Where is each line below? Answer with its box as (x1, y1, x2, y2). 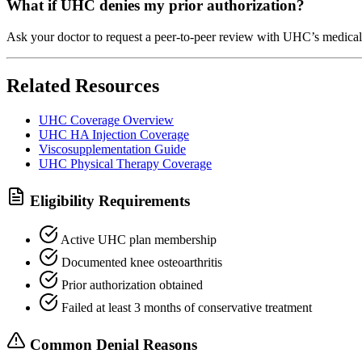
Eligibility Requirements (26, 192, 190, 209)
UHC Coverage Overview (39, 112, 174, 127)
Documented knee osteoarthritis (58, 255, 222, 270)
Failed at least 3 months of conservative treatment (58, 301, 312, 315)
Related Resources (6, 74, 159, 96)
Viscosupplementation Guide (39, 141, 186, 156)
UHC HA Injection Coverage (39, 127, 189, 141)
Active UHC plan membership (58, 233, 217, 247)
